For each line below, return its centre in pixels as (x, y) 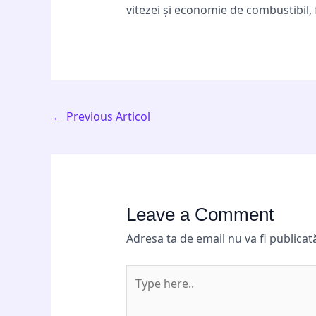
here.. (140, 293)
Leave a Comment (200, 215)
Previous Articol (107, 116)
